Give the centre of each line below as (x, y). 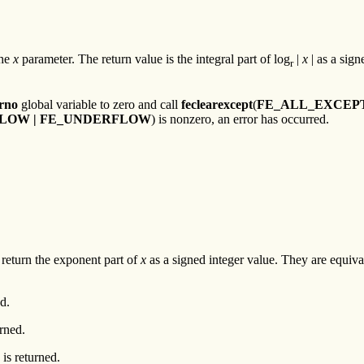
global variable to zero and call (100, 105)
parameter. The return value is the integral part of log (154, 58)
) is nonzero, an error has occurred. (240, 119)
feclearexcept (217, 105)
